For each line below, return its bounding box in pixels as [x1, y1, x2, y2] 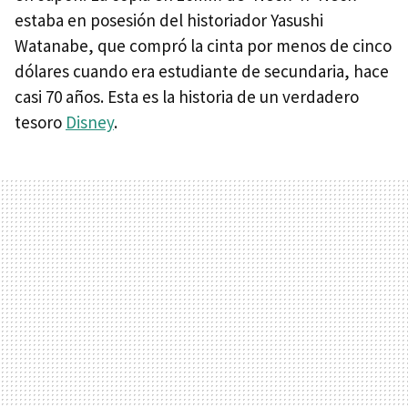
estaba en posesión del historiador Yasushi [15, 8, 323, 31]
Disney [66, 110, 114, 133]
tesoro [15, 110, 66, 133]
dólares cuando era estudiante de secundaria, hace [15, 59, 389, 82]
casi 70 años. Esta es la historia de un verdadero [15, 85, 359, 107]
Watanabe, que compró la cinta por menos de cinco [15, 34, 392, 56]
